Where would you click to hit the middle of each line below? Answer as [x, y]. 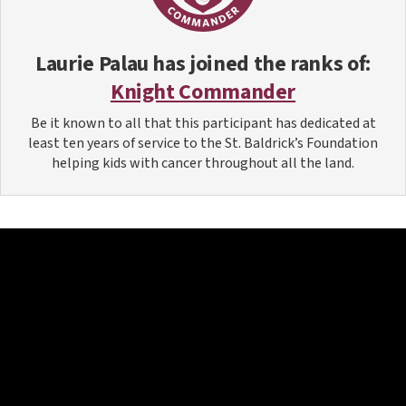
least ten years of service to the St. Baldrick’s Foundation [203, 143]
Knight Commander [203, 92]
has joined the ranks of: [259, 64]
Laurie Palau [92, 64]
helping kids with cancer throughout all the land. [203, 163]
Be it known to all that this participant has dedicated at [203, 123]
